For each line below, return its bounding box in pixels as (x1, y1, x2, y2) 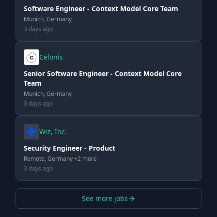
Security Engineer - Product (24, 143, 115, 153)
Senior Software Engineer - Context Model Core (24, 69, 182, 78)
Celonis (39, 52, 63, 62)
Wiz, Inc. (39, 127, 67, 136)
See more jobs (81, 194, 128, 203)
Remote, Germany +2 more (24, 155, 97, 163)
